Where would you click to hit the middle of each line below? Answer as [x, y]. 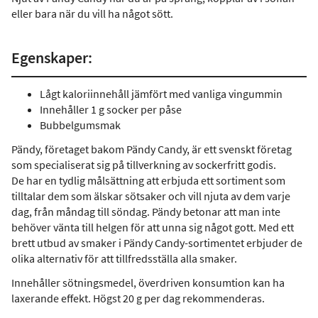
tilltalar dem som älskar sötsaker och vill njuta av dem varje [151, 196]
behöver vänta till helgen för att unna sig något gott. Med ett [153, 227]
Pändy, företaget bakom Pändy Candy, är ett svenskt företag [152, 149]
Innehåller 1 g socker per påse [111, 109]
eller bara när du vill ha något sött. [92, 13]
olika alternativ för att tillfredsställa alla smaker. [124, 258]
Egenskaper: [52, 57]
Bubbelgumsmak [80, 125]
